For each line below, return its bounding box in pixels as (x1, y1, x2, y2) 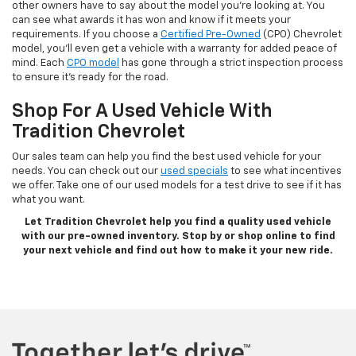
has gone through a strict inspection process (119, 57, 343, 68)
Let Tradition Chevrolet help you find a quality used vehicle (25, 216, 331, 227)
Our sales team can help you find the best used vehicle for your (12, 151, 321, 162)
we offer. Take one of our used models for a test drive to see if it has (12, 180, 342, 191)
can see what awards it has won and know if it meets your (12, 14, 291, 25)
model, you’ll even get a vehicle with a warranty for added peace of (12, 43, 337, 54)
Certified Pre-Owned (161, 29, 261, 40)
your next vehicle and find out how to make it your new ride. (23, 245, 333, 256)
